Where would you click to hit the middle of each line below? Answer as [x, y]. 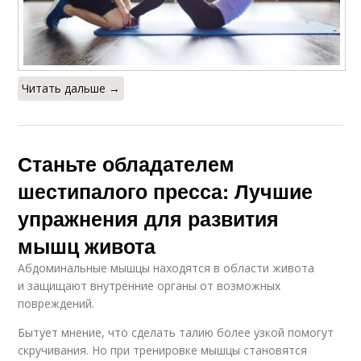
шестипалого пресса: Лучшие [166, 191]
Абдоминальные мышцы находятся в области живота [166, 268]
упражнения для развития [149, 218]
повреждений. [56, 303]
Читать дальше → [71, 88]
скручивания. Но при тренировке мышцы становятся [163, 350]
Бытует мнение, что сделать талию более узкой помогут [176, 332]
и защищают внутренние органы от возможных [149, 285]
